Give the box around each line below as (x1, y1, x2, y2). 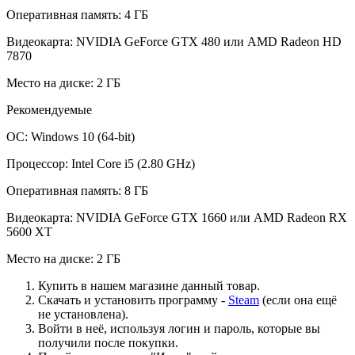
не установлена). (38, 307, 128, 321)
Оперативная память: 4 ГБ (6, 7, 148, 21)
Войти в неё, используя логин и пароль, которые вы (38, 321, 320, 335)
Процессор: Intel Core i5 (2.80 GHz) (6, 156, 195, 170)
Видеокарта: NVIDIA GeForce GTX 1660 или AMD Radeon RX (6, 210, 347, 224)
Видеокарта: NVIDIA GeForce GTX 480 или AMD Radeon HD (6, 34, 342, 48)
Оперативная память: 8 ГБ (6, 183, 148, 197)
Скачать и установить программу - (38, 292, 228, 307)
